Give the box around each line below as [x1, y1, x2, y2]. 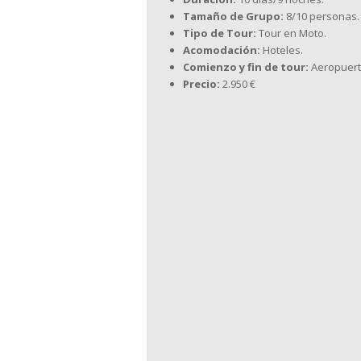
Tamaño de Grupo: [183, 8, 284, 23]
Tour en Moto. [256, 25, 326, 40]
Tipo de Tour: [183, 25, 256, 40]
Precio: [183, 76, 220, 91]
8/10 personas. [284, 8, 359, 23]
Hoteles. [260, 42, 303, 57]
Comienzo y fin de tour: [183, 59, 309, 74]
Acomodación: [183, 42, 260, 57]
